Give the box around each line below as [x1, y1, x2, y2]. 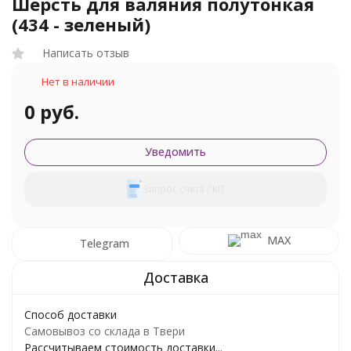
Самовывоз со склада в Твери [24, 323, 185, 338]
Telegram [79, 235, 129, 251]
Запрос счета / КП [143, 182, 224, 196]
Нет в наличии [42, 74, 114, 89]
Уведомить [145, 144, 206, 159]
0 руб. [24, 99, 79, 125]
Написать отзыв [42, 45, 129, 60]
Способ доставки [24, 306, 117, 322]
